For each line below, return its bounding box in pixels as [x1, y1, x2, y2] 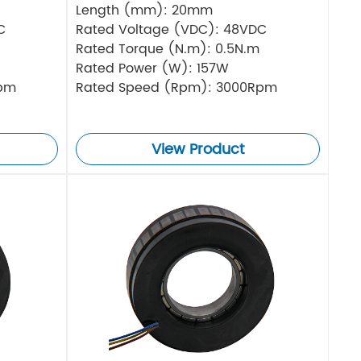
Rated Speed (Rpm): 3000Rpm [76, 77, 278, 99]
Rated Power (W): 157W [76, 58, 230, 80]
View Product [151, 138, 245, 162]
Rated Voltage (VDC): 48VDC [76, 19, 268, 41]
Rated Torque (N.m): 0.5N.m [76, 39, 260, 60]
